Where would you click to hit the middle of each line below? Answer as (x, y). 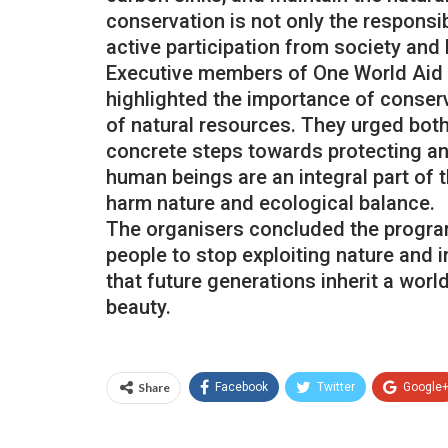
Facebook (241, 386)
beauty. (138, 306)
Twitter (336, 386)
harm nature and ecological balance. (270, 202)
